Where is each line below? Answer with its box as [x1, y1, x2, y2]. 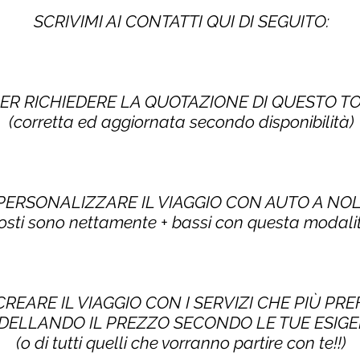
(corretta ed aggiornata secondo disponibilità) [8, 112, 354, 132]
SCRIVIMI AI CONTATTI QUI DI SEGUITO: [33, 11, 329, 31]
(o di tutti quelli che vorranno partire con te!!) [16, 333, 346, 353]
